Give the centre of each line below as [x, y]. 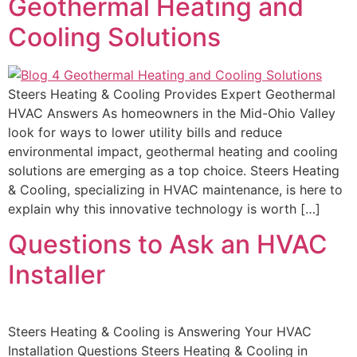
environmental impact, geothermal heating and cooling [173, 151]
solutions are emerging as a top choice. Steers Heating [174, 170]
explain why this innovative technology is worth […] [164, 208]
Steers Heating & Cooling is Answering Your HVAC [160, 331]
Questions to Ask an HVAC [168, 244]
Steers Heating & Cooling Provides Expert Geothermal [172, 94]
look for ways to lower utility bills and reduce [145, 132]
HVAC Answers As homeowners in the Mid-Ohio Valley [172, 113]
